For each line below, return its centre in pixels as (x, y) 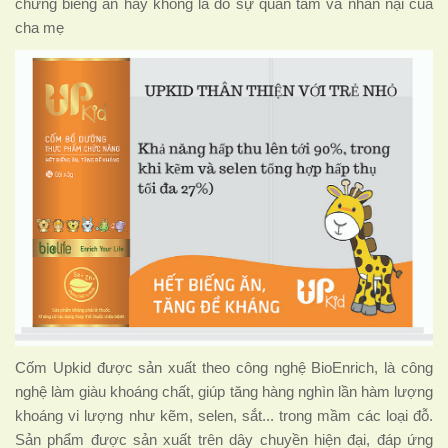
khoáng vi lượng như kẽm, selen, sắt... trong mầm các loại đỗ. (224, 416)
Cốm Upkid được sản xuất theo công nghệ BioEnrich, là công (224, 368)
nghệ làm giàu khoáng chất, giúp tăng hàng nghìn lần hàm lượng (224, 392)
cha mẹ (39, 27)
